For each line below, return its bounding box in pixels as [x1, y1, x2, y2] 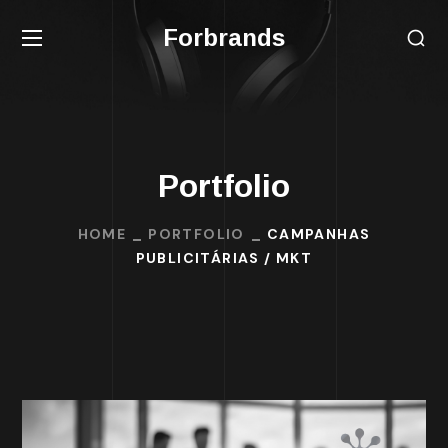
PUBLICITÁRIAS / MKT [135, 249, 313, 267]
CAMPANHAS [266, 225, 371, 243]
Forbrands [162, 24, 285, 52]
